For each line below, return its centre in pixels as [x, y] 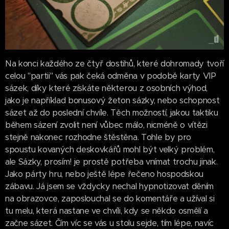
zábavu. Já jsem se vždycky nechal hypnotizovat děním [109, 187]
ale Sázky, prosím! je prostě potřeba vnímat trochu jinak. [111, 162]
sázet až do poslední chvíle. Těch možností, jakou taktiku [112, 113]
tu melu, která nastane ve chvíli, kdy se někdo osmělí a [107, 211]
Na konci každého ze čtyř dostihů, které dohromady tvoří [114, 64]
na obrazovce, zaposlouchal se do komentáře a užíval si [110, 199]
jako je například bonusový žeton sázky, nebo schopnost [112, 101]
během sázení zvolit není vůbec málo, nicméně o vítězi [106, 125]
